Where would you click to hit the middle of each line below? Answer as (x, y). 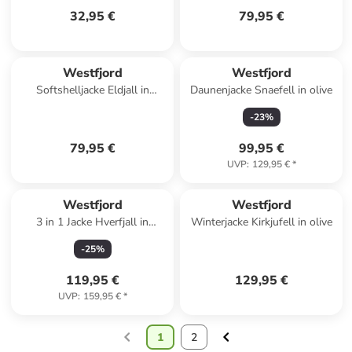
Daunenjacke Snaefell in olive (262, 90)
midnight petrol (92, 106)
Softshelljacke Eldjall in (92, 90)
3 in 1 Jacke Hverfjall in (93, 222)
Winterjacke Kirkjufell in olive (261, 222)
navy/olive (93, 238)
